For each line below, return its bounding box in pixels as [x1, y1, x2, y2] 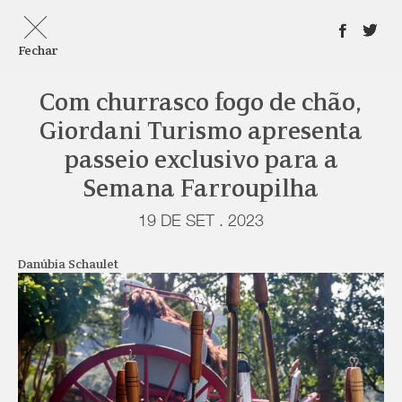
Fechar [18, 46, 57, 57]
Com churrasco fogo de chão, [39, 92, 363, 116]
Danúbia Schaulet [18, 259, 118, 271]
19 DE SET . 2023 [138, 214, 264, 231]
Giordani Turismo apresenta [39, 120, 363, 144]
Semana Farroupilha [83, 178, 319, 202]
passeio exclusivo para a [64, 149, 338, 173]
